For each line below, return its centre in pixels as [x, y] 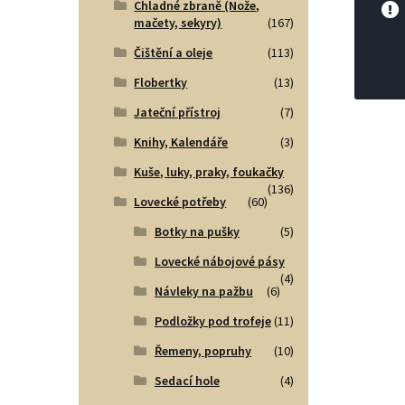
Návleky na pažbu [203, 292]
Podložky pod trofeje [212, 321]
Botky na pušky [197, 232]
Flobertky [161, 83]
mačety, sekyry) [178, 23]
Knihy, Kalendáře [181, 142]
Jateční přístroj [178, 113]
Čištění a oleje [174, 53]
